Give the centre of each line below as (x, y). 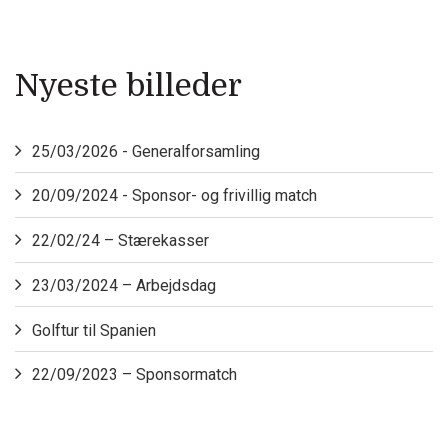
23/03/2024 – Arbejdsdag (123, 285)
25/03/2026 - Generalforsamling (145, 151)
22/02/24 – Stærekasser (120, 241)
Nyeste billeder (128, 86)
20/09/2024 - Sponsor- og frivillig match (174, 196)
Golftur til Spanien (93, 330)
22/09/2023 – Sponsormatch (134, 375)
